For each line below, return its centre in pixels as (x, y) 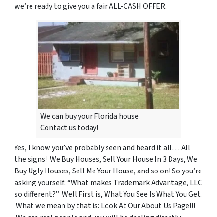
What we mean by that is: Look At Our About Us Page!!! (105, 206)
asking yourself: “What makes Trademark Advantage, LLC (108, 182)
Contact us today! (69, 128)
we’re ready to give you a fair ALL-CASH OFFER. (91, 6)
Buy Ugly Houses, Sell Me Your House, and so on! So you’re (108, 171)
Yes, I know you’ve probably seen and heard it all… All (102, 147)
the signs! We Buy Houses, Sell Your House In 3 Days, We (106, 159)
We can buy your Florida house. (90, 116)
